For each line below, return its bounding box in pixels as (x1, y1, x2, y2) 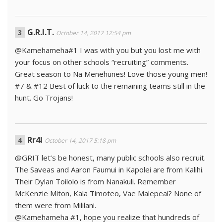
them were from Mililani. (15, 200, 96, 211)
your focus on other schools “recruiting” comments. (15, 57, 188, 67)
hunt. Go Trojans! (15, 93, 73, 103)
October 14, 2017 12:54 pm (56, 29, 131, 38)
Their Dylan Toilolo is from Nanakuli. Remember (15, 176, 176, 187)
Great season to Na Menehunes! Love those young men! (15, 69, 207, 79)
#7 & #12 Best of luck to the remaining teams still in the (15, 81, 205, 91)
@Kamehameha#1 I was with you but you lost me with (15, 45, 201, 55)
